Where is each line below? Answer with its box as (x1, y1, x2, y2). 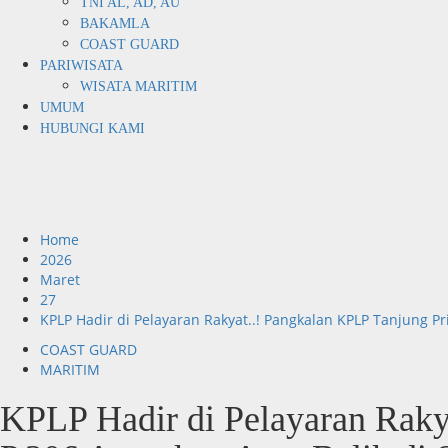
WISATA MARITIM (80, 79, 197, 95)
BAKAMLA (80, 16, 150, 32)
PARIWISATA (40, 58, 123, 74)
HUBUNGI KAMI (40, 121, 145, 137)
